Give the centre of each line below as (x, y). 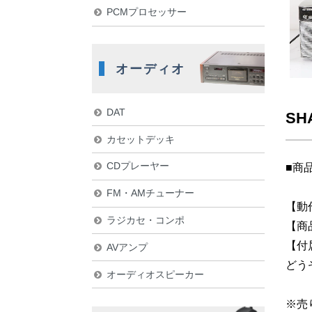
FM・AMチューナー (150, 193)
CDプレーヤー (138, 166)
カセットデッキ (140, 139)
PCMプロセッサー (146, 12)
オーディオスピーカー (155, 274)
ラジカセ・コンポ (145, 220)
